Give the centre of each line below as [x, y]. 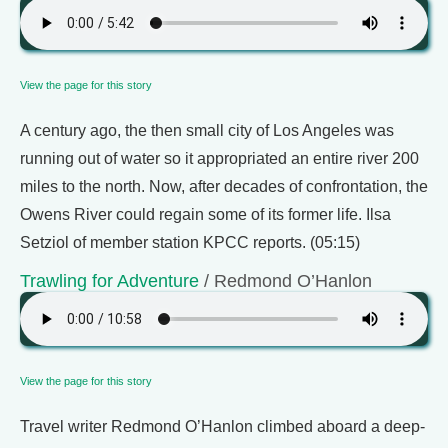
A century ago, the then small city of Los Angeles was [207, 130]
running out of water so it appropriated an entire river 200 [219, 158]
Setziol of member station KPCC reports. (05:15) [190, 242]
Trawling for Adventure [109, 280]
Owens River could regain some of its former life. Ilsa [205, 214]
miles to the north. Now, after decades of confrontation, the [224, 186]
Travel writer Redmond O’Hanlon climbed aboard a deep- [222, 426]
